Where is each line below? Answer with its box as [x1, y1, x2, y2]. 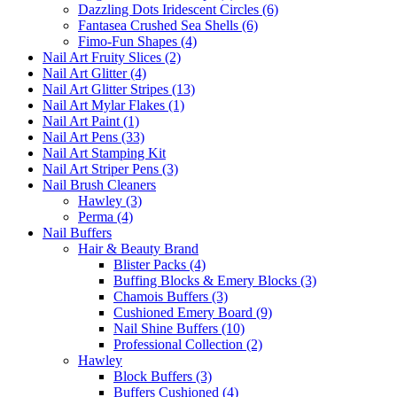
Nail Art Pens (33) [43, 128, 144, 144]
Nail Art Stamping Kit [43, 144, 166, 160]
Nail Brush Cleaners [43, 176, 156, 192]
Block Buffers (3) [113, 368, 212, 384]
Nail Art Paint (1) [43, 113, 139, 128]
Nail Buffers [43, 224, 112, 240]
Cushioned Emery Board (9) [113, 304, 272, 320]
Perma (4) [78, 208, 133, 224]
